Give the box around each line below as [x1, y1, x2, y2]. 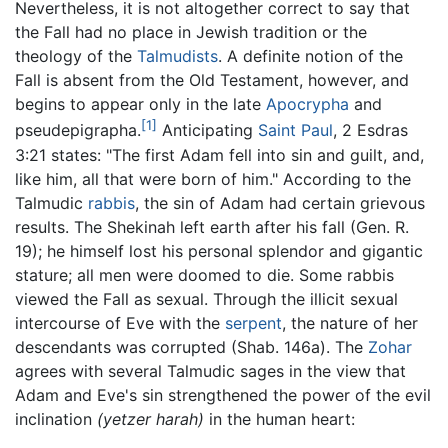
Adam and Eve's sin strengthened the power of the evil [15, 384, 431, 405]
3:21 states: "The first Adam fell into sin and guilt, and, [15, 144, 424, 165]
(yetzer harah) [97, 408, 204, 429]
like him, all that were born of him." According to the [15, 168, 411, 189]
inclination [15, 408, 97, 429]
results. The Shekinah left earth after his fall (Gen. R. [15, 216, 409, 237]
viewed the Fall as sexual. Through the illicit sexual [15, 288, 398, 309]
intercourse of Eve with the [15, 312, 225, 333]
